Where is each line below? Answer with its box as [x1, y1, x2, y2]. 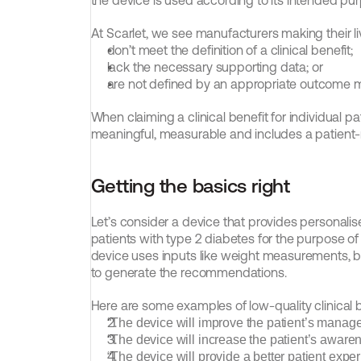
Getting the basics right [90, 175, 290, 197]
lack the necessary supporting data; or [106, 60, 323, 74]
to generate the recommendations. [90, 265, 287, 280]
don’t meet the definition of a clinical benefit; [106, 43, 353, 57]
